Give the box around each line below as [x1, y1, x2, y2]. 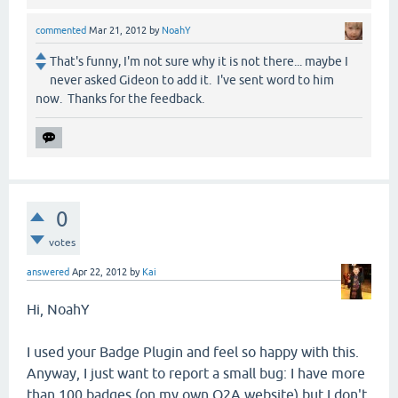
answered [27, 266, 69, 277]
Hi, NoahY [27, 300, 90, 317]
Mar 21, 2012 [89, 24, 147, 36]
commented [36, 24, 86, 36]
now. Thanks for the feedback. [36, 91, 204, 106]
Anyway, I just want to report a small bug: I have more [27, 364, 365, 381]
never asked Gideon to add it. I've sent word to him [50, 72, 334, 87]
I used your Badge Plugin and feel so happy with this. [27, 343, 359, 360]
